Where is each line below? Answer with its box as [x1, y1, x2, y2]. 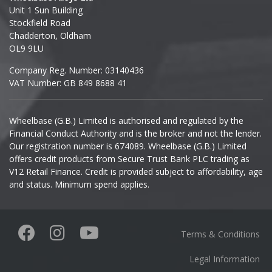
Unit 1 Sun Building [9, 4, 83, 16]
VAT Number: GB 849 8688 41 [9, 77, 127, 89]
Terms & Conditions [181, 228, 260, 240]
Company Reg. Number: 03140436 [9, 64, 144, 76]
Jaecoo [19, 129, 46, 140]
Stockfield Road [9, 16, 70, 29]
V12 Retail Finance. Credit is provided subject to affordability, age [9, 166, 263, 178]
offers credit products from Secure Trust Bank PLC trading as [9, 153, 250, 165]
